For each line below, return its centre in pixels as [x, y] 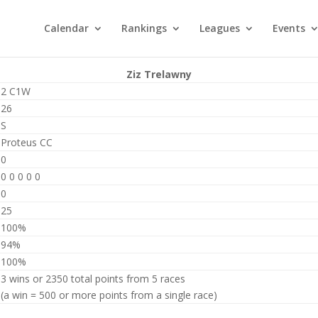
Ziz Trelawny [159, 74]
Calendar [66, 28]
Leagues [220, 28]
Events [289, 28]
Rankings [144, 28]
